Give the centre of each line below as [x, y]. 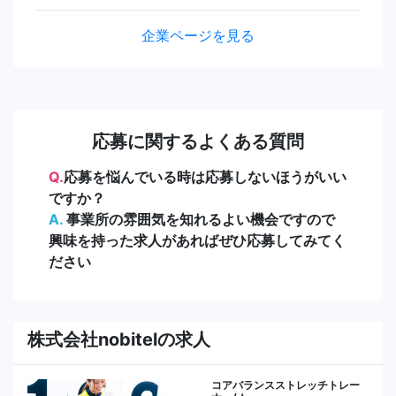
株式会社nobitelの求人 [119, 339]
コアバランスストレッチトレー [286, 385]
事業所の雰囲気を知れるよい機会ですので [199, 219]
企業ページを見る [198, 35]
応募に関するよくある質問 [198, 141]
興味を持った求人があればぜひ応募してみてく [197, 240]
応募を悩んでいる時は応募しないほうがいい [205, 176]
